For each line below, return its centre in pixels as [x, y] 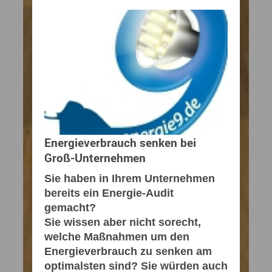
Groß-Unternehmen [95, 158]
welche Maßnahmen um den [117, 237]
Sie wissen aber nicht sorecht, [123, 223]
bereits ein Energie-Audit [109, 193]
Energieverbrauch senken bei [120, 143]
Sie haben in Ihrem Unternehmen [130, 179]
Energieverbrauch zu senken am [128, 252]
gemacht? [70, 208]
